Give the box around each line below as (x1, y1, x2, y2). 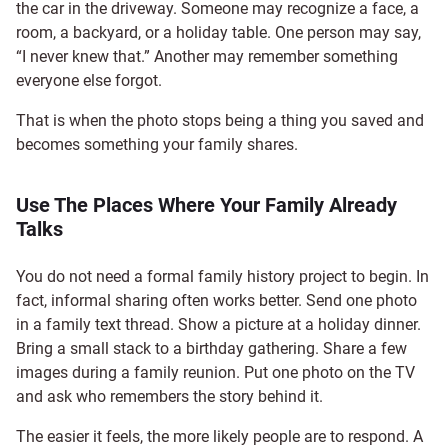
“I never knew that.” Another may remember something (16, 46, 398, 66)
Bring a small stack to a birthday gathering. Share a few (16, 338, 407, 358)
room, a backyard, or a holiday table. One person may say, (16, 22, 421, 42)
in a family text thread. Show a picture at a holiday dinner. (16, 314, 421, 334)
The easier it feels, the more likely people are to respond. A (16, 426, 423, 446)
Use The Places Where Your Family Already (16, 192, 397, 217)
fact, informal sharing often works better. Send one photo (16, 290, 417, 310)
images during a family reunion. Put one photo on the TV (16, 362, 415, 382)
